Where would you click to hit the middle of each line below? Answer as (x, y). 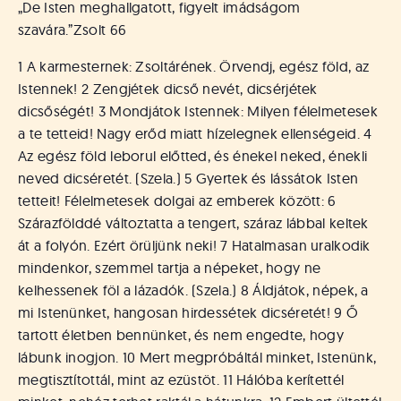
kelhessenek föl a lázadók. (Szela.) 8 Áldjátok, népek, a (193, 290)
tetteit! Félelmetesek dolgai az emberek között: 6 (177, 200)
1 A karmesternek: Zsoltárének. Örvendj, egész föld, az (194, 66)
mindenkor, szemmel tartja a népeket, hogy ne (170, 268)
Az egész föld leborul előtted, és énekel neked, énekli (193, 156)
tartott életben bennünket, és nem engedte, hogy (181, 335)
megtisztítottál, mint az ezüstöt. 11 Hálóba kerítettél (181, 380)
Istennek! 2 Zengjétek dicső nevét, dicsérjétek (168, 89)
